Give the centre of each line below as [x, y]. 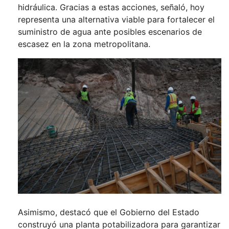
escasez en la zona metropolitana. [84, 44]
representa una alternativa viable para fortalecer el [116, 20]
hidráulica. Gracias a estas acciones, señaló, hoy [111, 7]
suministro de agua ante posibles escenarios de [110, 32]
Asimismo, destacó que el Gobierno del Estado [109, 212]
